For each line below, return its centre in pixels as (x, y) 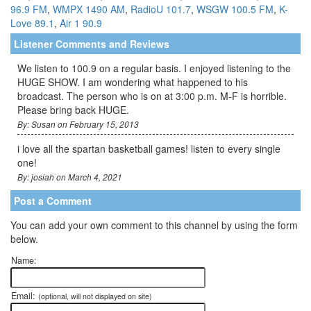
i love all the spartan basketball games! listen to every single (149, 148)
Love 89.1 (32, 23)
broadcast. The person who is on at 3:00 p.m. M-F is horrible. (152, 95)
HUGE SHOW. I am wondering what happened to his (133, 82)
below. (24, 238)
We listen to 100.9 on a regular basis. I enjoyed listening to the (154, 68)
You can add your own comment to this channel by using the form (154, 225)
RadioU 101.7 (161, 9)
